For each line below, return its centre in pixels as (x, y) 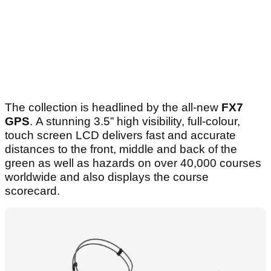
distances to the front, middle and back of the (121, 149)
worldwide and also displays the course (107, 177)
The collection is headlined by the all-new (113, 108)
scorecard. (32, 191)
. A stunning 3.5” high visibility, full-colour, (135, 122)
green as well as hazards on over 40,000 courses (133, 163)
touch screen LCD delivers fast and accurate (120, 135)
